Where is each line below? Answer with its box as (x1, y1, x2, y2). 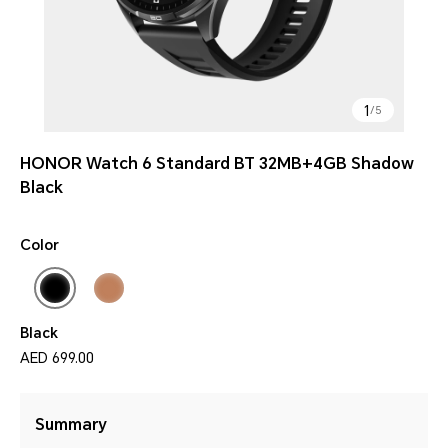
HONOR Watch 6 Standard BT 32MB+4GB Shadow (20, 154, 414, 173)
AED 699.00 (20, 350, 94, 366)
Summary (35, 415, 107, 434)
